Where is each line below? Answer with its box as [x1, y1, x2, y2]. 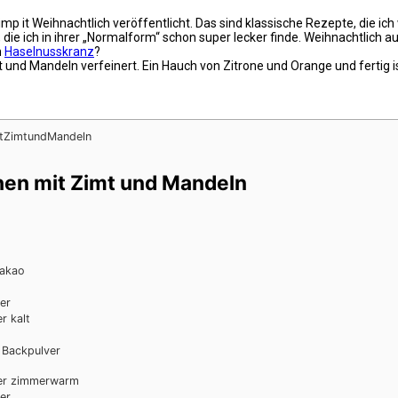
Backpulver [2, 343, 60, 357]
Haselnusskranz [4, 44, 94, 59]
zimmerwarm [11, 373, 79, 387]
